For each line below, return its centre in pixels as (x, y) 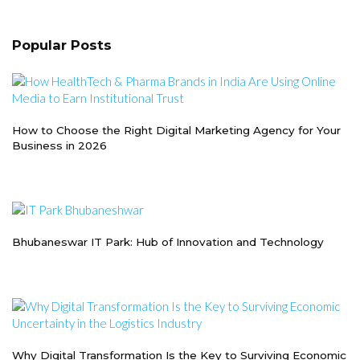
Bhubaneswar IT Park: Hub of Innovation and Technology (168, 242)
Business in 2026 (59, 146)
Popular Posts (62, 45)
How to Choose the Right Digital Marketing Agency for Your (176, 131)
